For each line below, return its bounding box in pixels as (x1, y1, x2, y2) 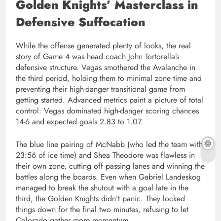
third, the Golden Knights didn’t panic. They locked (16, 193, 185, 205)
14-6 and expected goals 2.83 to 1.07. (16, 116, 143, 128)
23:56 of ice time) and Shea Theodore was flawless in (16, 149, 195, 161)
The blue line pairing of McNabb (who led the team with (16, 139, 203, 150)
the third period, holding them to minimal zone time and (16, 73, 202, 84)
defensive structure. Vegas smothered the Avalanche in (16, 62, 195, 74)
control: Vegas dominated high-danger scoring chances (16, 105, 199, 117)
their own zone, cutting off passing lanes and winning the (16, 160, 205, 172)
